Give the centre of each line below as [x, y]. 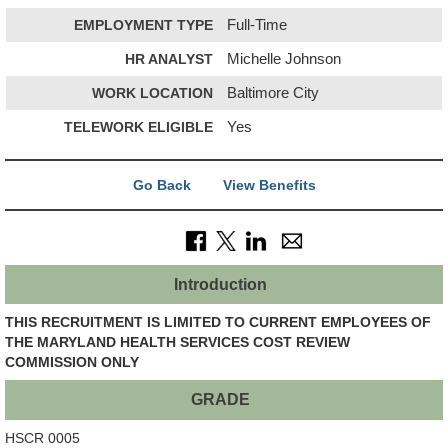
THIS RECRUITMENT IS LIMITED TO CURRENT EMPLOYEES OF [218, 322]
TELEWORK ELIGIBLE [138, 126]
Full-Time [257, 24]
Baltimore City [273, 92]
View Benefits [269, 184]
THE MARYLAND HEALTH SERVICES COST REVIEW [177, 342]
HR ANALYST [169, 58]
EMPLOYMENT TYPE [143, 24]
